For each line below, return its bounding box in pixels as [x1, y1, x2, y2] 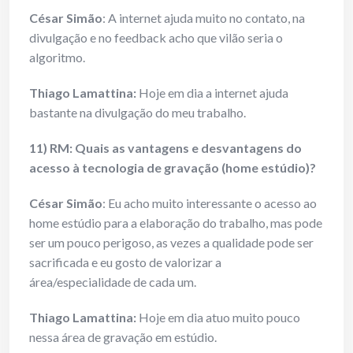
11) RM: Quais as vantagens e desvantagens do [29, 140, 302, 156]
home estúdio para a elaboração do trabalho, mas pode [29, 215, 322, 231]
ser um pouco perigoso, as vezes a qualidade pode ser [29, 235, 314, 251]
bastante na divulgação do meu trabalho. [29, 105, 246, 121]
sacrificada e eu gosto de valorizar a [29, 255, 221, 270]
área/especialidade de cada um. [29, 274, 196, 290]
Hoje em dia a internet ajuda [139, 85, 288, 101]
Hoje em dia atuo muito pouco [139, 310, 300, 325]
